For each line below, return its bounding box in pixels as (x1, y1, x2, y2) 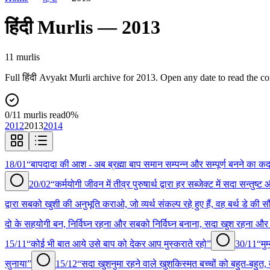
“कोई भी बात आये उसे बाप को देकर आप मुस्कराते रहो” (27, 238, 211, 249)
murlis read (21, 109, 66, 120)
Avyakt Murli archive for (37, 72, 136, 83)
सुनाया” (5, 258, 31, 269)
